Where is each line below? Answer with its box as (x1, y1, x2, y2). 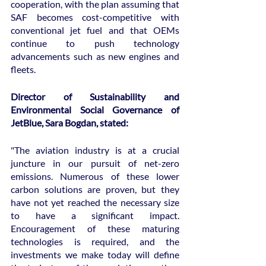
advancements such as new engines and (11, 50, 179, 62)
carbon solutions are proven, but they (11, 183, 179, 195)
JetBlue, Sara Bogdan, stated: (11, 116, 128, 128)
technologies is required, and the (11, 235, 179, 247)
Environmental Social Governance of (11, 103, 179, 115)
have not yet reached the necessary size (11, 196, 179, 208)
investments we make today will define (11, 248, 179, 260)
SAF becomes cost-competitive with (11, 11, 179, 23)
